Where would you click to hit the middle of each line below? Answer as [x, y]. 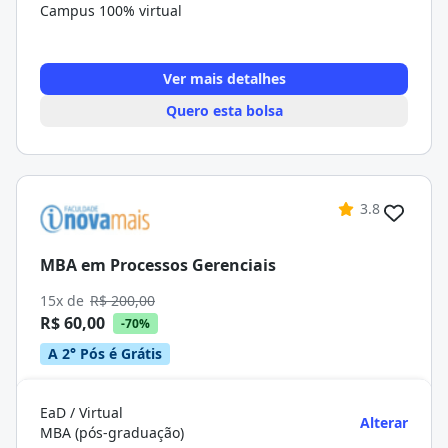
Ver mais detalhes [224, 78]
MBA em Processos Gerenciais [158, 264]
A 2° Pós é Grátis [105, 353]
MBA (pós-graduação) [112, 432]
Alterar [384, 422]
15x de [64, 300]
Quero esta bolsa [224, 110]
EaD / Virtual [81, 412]
